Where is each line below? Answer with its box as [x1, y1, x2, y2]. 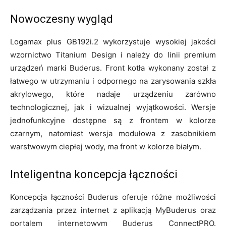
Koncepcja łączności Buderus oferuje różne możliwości [10, 192, 216, 202]
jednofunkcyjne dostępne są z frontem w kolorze [10, 115, 216, 125]
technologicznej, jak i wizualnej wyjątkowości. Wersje [10, 102, 216, 112]
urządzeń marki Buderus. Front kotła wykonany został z [10, 63, 216, 73]
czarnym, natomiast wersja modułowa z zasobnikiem [10, 128, 216, 138]
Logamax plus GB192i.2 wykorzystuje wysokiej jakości [10, 36, 216, 46]
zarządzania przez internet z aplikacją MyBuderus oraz [10, 205, 216, 215]
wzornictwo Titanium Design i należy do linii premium [10, 49, 216, 60]
